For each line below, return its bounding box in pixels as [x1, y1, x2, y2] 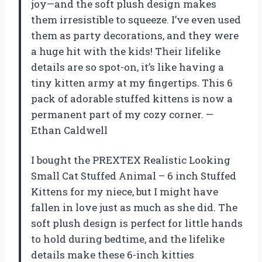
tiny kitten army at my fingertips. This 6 [31, 75, 233, 89]
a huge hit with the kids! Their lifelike [31, 44, 220, 58]
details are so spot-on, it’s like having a [31, 60, 224, 74]
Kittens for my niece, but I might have [31, 184, 218, 198]
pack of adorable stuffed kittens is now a [31, 91, 233, 105]
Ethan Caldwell [31, 123, 108, 137]
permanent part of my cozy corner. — [31, 107, 213, 121]
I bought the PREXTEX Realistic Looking [31, 153, 230, 167]
